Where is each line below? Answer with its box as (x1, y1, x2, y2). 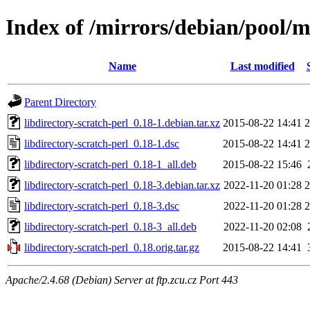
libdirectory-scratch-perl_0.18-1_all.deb (24, 158, 197, 170)
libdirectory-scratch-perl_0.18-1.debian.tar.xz (24, 116, 220, 129)
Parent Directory (24, 95, 96, 108)
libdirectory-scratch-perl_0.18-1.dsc (24, 137, 179, 149)
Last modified (230, 60, 295, 72)
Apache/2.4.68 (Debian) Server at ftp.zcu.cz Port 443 (6, 273, 238, 286)
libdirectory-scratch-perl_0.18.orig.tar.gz (24, 241, 199, 253)
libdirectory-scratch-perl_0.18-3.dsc (24, 199, 179, 212)
